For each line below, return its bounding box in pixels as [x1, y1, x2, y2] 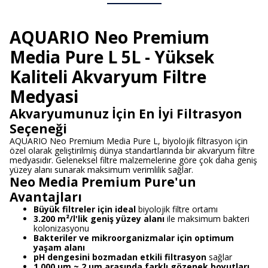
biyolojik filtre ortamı [136, 203, 218, 215]
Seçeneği [10, 120, 67, 137]
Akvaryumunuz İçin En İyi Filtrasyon [10, 105, 242, 122]
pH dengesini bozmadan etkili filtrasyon [33, 251, 206, 263]
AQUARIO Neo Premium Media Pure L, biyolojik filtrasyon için [10, 135, 248, 147]
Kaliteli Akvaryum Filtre [10, 65, 206, 88]
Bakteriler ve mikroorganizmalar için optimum [33, 232, 234, 243]
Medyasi [10, 85, 78, 108]
